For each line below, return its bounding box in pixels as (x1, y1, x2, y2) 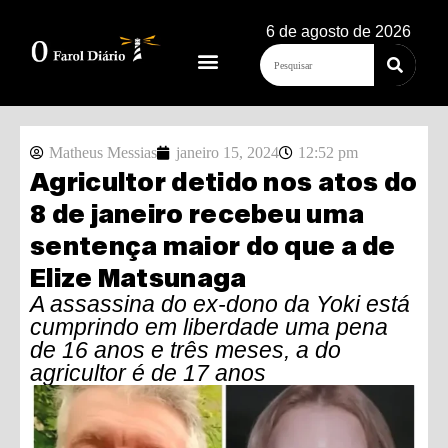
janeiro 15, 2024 (176, 144, 279, 161)
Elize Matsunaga (30, 262, 247, 292)
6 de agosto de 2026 (265, 23, 411, 40)
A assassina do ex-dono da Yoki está (30, 291, 410, 317)
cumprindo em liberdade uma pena (30, 314, 388, 340)
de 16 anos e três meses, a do (30, 337, 341, 363)
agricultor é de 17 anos (30, 360, 266, 386)
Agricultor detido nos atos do (30, 166, 418, 196)
